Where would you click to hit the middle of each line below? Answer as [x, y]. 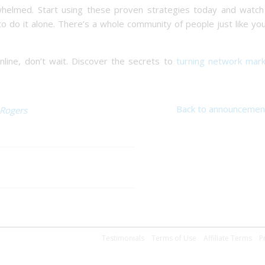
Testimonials [123, 238]
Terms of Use [174, 238]
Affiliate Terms [228, 238]
